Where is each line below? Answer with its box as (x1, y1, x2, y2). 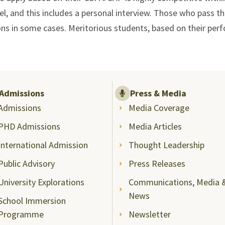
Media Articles (129, 120, 182, 132)
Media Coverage (129, 101, 190, 114)
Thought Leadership (129, 139, 205, 151)
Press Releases (129, 157, 186, 169)
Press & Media (130, 87, 186, 99)
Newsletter (129, 208, 171, 220)
